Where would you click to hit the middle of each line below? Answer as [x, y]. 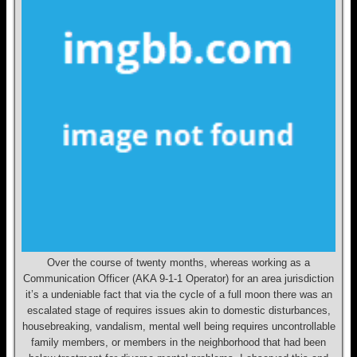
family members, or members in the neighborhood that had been [178, 342]
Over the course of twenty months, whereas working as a [178, 263]
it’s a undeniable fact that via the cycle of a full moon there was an [178, 294]
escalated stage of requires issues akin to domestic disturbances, [178, 310]
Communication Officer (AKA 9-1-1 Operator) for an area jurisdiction [178, 279]
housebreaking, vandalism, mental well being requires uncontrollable [178, 326]
